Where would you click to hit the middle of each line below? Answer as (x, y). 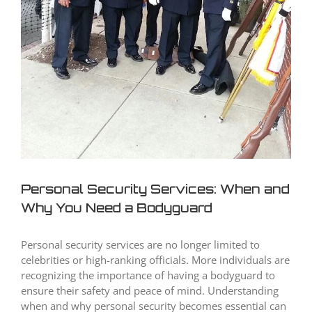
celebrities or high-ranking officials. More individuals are (155, 260)
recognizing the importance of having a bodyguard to (148, 275)
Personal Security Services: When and (155, 189)
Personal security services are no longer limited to (140, 245)
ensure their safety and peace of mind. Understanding (150, 291)
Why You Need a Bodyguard (117, 208)
